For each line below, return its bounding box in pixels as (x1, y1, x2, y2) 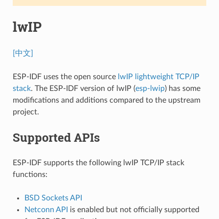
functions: (12, 170, 47, 178)
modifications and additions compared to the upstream (12, 96, 200, 104)
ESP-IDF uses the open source (12, 72, 118, 81)
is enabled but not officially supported (67, 205, 199, 214)
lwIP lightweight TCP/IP (117, 72, 199, 81)
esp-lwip (135, 84, 165, 92)
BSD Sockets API (24, 194, 82, 202)
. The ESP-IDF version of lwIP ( (30, 84, 135, 92)
